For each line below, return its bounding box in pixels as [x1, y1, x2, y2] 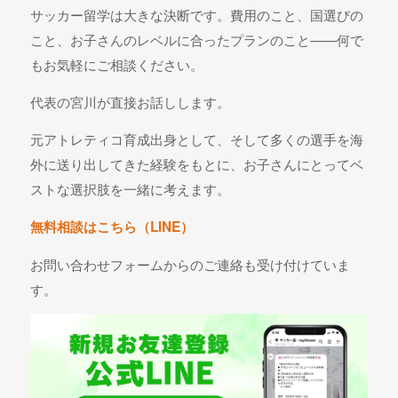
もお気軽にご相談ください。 [30, 54, 204, 75]
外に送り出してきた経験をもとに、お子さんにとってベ [30, 154, 364, 174]
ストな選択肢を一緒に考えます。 [30, 179, 231, 199]
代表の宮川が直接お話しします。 [30, 92, 231, 112]
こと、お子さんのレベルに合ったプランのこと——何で [30, 29, 364, 50]
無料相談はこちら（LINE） [30, 217, 195, 237]
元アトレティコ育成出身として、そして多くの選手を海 [30, 129, 364, 149]
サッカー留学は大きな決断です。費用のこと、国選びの [30, 4, 364, 25]
